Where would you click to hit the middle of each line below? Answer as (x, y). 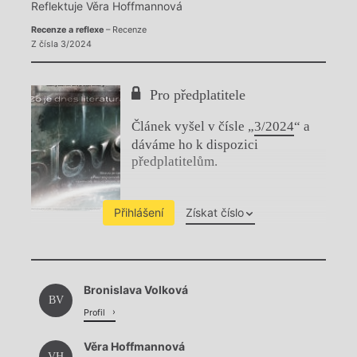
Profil (96, 312)
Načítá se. (178, 295)
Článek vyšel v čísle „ (193, 127)
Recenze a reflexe (67, 30)
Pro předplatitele (198, 95)
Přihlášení (138, 213)
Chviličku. (178, 257)
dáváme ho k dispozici (195, 145)
